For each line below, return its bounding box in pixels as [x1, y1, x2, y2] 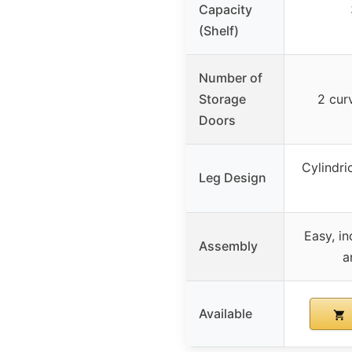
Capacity [199, 2, 252, 18]
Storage [199, 91, 246, 108]
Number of [199, 70, 262, 86]
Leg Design [199, 170, 266, 186]
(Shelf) [199, 23, 239, 39]
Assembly [199, 238, 258, 255]
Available [199, 306, 252, 322]
